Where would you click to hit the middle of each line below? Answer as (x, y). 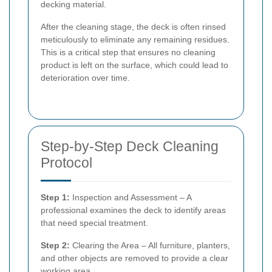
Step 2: (55, 246)
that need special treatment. (94, 223)
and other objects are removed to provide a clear (134, 258)
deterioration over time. (85, 78)
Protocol (66, 163)
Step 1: (55, 198)
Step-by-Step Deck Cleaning (130, 147)
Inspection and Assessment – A (131, 198)
